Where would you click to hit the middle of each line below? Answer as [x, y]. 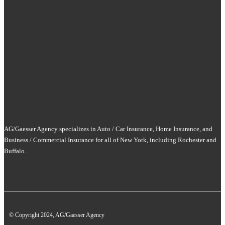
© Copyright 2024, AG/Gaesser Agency [57, 215]
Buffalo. [15, 151]
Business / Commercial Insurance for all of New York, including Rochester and [110, 140]
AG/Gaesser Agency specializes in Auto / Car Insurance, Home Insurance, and [108, 129]
